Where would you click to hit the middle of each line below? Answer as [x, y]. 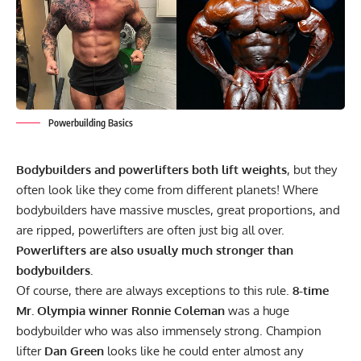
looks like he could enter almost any [203, 351]
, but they [312, 169]
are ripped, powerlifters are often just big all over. [150, 230]
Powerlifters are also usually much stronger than [155, 250]
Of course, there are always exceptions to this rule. [154, 290]
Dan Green [74, 351]
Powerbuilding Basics [91, 122]
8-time [311, 290]
